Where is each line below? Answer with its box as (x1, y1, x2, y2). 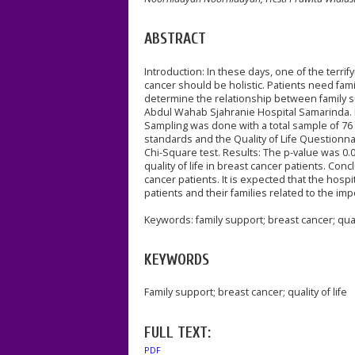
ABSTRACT (144, 29, 206, 48)
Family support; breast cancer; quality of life (144, 285, 347, 300)
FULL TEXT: (144, 323, 211, 342)
